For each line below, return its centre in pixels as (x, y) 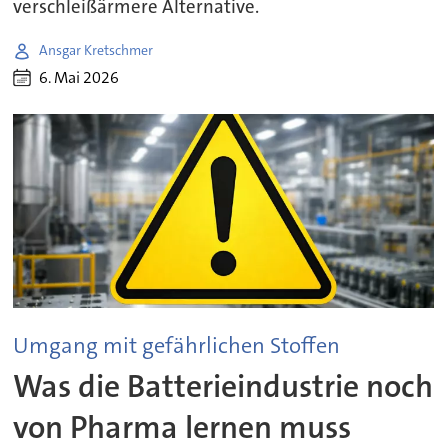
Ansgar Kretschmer (96, 50)
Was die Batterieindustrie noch (223, 386)
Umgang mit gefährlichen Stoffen (177, 346)
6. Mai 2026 (79, 78)
